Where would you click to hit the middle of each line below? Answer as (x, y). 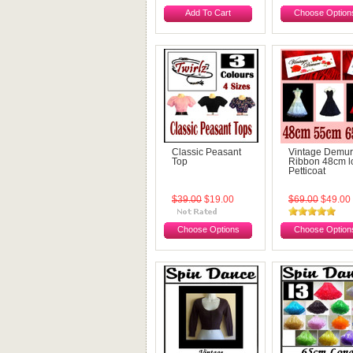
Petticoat (307, 171)
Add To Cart (208, 13)
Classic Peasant (206, 152)
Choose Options (208, 229)
